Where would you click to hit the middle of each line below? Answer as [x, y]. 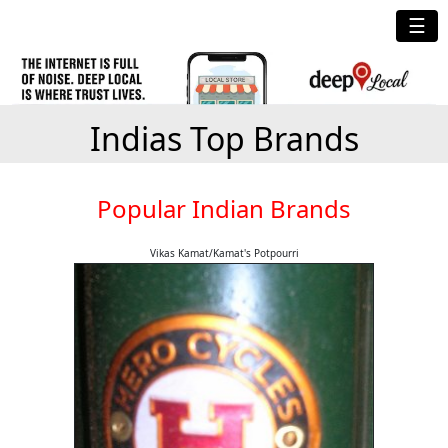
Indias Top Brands [224, 138]
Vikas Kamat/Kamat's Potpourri [224, 253]
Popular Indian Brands [224, 208]
